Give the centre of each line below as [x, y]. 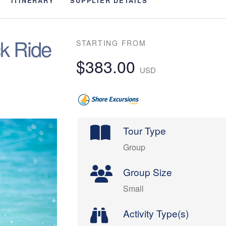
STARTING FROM [111, 43]
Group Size [148, 172]
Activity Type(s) [156, 213]
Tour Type [145, 131]
